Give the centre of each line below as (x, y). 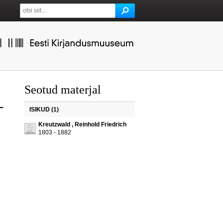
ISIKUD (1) (44, 110)
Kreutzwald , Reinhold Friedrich (82, 124)
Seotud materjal (62, 90)
